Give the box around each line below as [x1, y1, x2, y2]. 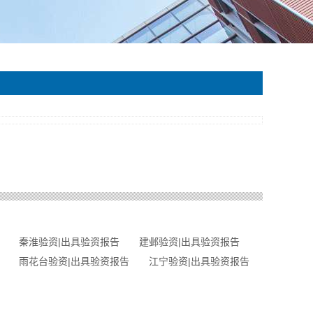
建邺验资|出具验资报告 [139, 236, 240, 247]
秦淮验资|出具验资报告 [19, 236, 119, 247]
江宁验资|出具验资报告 [149, 256, 249, 267]
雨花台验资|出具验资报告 [19, 256, 129, 267]
